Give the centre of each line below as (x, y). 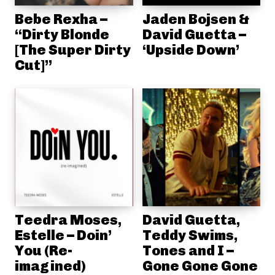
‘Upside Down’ (191, 49)
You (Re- (44, 250)
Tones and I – (188, 250)
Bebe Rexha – (61, 19)
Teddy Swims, (190, 235)
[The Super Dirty (73, 49)
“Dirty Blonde (62, 34)
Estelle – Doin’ (63, 235)
